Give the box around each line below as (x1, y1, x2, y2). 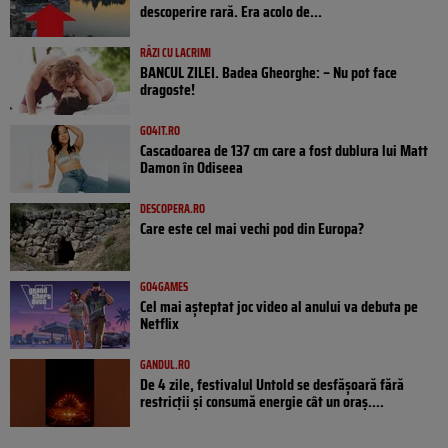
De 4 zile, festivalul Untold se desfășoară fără (140, 371, 404, 397)
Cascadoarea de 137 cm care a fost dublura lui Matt (140, 137, 428, 163)
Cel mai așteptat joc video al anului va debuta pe (140, 293, 418, 319)
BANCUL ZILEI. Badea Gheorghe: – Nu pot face (140, 59, 397, 85)
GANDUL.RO (140, 354, 190, 374)
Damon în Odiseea (140, 154, 243, 180)
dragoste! (140, 76, 195, 102)
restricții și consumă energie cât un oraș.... (140, 388, 384, 414)
